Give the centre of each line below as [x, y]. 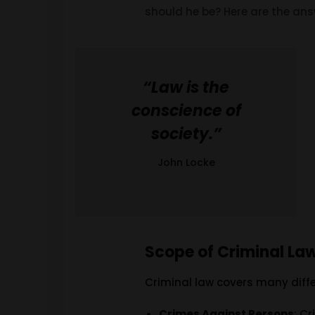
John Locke [186, 162]
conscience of [186, 111]
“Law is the [186, 88]
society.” [186, 134]
